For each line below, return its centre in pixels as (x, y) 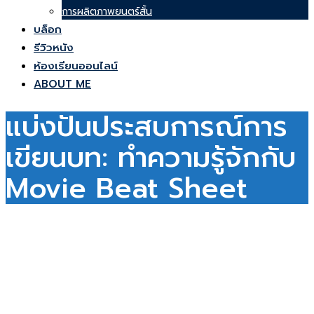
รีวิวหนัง (54, 48)
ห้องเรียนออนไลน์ (76, 66)
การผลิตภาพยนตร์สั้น (107, 12)
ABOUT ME (62, 84)
